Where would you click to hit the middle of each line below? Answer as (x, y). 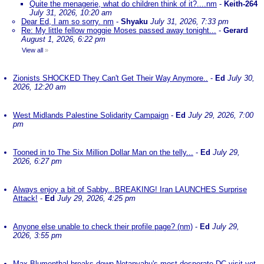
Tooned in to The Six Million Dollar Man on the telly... (103, 152)
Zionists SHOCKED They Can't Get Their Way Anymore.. (110, 78)
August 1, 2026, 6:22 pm (63, 39)
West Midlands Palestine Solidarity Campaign (91, 115)
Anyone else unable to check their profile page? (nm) (103, 227)
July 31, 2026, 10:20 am (71, 13)
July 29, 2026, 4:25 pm (96, 198)
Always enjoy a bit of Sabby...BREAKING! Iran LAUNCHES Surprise (130, 189)
